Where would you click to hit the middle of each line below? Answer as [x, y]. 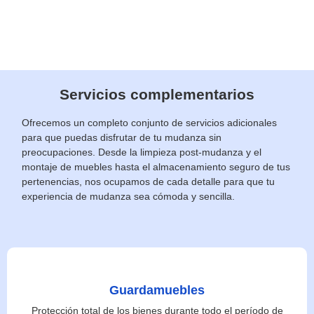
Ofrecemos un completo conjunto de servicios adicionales [150, 122]
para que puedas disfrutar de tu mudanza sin [122, 137]
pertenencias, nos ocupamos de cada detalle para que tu [149, 181]
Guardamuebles [157, 291]
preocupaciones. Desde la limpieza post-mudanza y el [142, 152]
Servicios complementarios [157, 94]
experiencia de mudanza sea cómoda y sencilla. [129, 196]
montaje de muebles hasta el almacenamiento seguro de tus [156, 166]
